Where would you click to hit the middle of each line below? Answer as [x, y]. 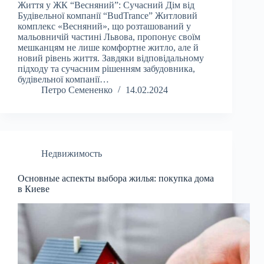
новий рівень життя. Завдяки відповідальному [111, 58]
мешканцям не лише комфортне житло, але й [108, 48]
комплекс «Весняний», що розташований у [104, 27]
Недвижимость [72, 154]
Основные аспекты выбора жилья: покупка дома [116, 179]
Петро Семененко [77, 90]
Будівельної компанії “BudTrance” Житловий [108, 16]
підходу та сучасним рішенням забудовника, [106, 69]
